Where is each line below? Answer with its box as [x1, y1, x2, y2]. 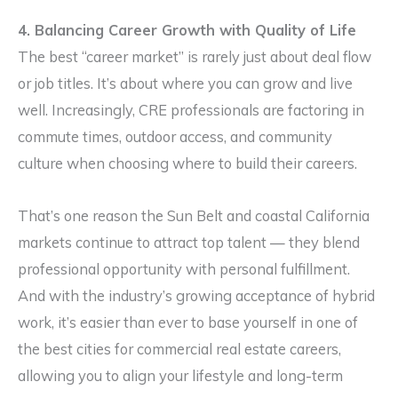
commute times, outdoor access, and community [18, 128, 332, 147]
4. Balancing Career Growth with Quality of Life [18, 21, 356, 40]
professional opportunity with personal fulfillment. [18, 259, 350, 278]
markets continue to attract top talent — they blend [18, 233, 360, 251]
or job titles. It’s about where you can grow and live [18, 75, 353, 93]
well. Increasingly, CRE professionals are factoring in [18, 101, 364, 120]
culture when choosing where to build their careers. [18, 155, 357, 173]
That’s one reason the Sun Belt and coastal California [18, 206, 370, 225]
